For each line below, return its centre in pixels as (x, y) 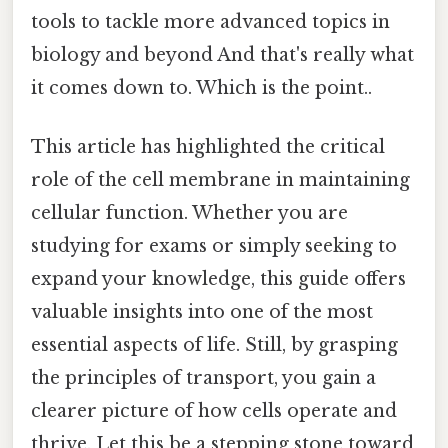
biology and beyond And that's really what (222, 54)
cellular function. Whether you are (189, 213)
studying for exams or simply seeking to (214, 246)
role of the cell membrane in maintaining (220, 180)
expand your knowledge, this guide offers (218, 279)
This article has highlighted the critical (208, 147)
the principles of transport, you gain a (203, 378)
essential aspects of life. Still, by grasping (214, 345)
